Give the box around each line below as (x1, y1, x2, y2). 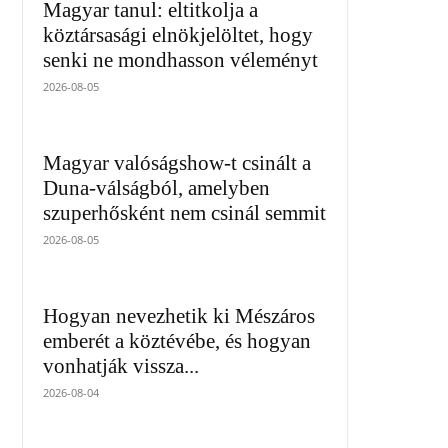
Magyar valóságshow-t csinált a (43, 151, 311, 175)
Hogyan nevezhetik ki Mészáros (43, 304, 315, 328)
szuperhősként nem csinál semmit (43, 201, 326, 225)
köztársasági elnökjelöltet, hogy (43, 23, 313, 47)
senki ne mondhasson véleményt (43, 48, 318, 72)
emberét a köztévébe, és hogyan (43, 329, 311, 353)
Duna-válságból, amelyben (43, 176, 270, 200)
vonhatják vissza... (43, 354, 199, 378)
